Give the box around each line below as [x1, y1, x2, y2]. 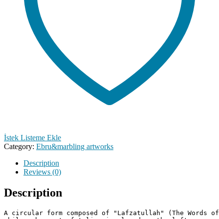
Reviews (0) [23, 167, 61, 176]
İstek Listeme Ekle [4, 133, 61, 142]
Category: [4, 142, 36, 151]
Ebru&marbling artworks [36, 142, 113, 151]
